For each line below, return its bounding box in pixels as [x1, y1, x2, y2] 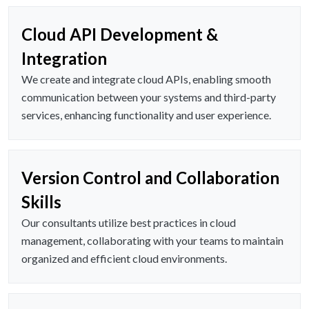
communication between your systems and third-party [21, 90, 276, 104]
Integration [21, 48, 107, 69]
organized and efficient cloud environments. [21, 252, 227, 266]
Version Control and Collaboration [21, 168, 279, 188]
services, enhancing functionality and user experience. [21, 108, 271, 122]
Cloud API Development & [21, 24, 218, 45]
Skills [21, 192, 61, 212]
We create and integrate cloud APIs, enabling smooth [21, 72, 271, 86]
